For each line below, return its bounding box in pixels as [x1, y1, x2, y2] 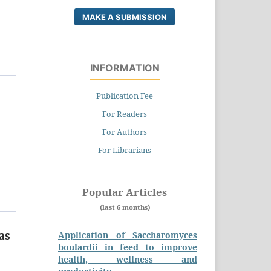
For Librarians [98, 144, 151, 155]
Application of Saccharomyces [58, 229, 197, 241]
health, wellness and [58, 253, 197, 265]
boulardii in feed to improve [58, 241, 197, 253]
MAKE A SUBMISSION [82, 11, 167, 22]
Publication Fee [96, 90, 153, 101]
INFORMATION [90, 61, 160, 74]
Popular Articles [82, 184, 167, 199]
